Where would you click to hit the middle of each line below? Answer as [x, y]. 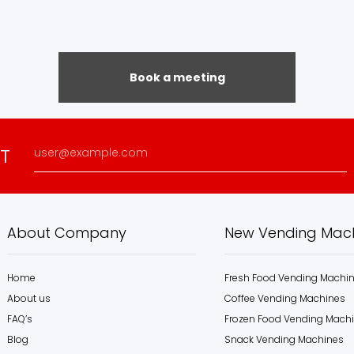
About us [29, 299]
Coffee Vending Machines [284, 299]
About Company [67, 233]
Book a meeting [177, 78]
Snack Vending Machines [284, 340]
